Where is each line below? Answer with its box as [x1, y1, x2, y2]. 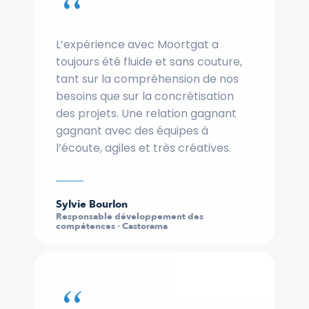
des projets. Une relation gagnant [56, 106, 237, 122]
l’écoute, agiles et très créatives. [56, 140, 231, 157]
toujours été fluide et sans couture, [56, 54, 242, 70]
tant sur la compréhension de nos [56, 71, 239, 88]
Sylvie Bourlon [56, 197, 128, 212]
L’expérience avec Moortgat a [56, 37, 219, 53]
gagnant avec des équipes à [56, 123, 208, 139]
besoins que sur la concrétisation [56, 88, 234, 105]
